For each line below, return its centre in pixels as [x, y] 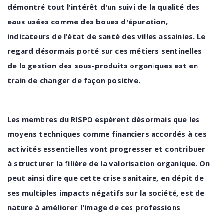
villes [147, 36]
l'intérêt [82, 7]
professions [158, 207]
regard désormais [41, 51]
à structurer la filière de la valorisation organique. [102, 163]
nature [20, 207]
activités [24, 149]
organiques [151, 66]
